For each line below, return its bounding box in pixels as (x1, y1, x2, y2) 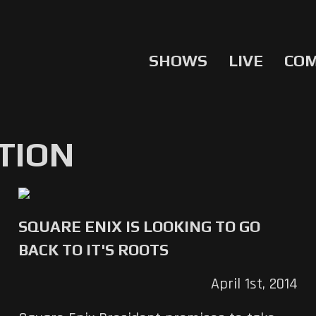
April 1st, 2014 (211, 274, 298, 294)
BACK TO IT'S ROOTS (18, 240, 169, 259)
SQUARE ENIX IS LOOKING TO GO (18, 217, 260, 236)
